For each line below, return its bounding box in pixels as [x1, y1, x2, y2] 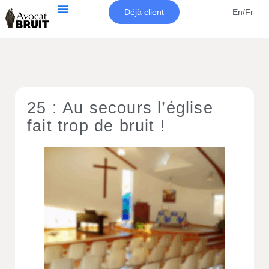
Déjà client [124, 7, 165, 17]
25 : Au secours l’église [27, 99, 213, 117]
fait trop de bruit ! [27, 117, 166, 135]
